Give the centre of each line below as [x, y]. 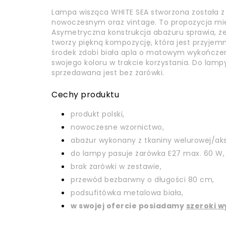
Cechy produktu [85, 95]
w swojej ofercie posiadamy [128, 206]
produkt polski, [98, 114]
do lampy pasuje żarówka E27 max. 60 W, [148, 153]
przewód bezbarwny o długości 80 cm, [143, 180]
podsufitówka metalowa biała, [127, 193]
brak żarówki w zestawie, [116, 166]
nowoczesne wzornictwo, [117, 127]
